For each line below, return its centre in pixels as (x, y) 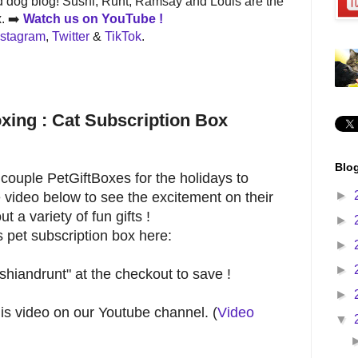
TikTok (123, 37)
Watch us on (61, 19)
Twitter (71, 37)
